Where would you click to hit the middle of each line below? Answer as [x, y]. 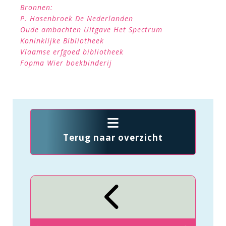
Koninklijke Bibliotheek [62, 40]
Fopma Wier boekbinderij [66, 63]
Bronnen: [37, 7]
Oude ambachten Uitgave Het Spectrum [91, 29]
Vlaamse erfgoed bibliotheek [72, 51]
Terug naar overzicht [113, 137]
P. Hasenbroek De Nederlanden [77, 18]
